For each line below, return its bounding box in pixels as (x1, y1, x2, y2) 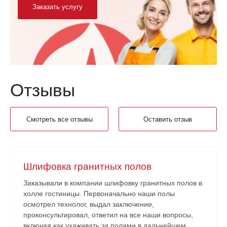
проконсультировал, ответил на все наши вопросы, (23, 210, 193, 219)
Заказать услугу (32, 3, 83, 11)
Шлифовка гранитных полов (23, 161, 152, 172)
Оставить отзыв (143, 115, 192, 123)
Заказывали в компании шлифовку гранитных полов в (23, 178, 202, 187)
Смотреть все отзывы (26, 115, 93, 123)
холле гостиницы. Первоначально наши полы (23, 189, 175, 198)
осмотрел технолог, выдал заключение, (23, 200, 154, 208)
